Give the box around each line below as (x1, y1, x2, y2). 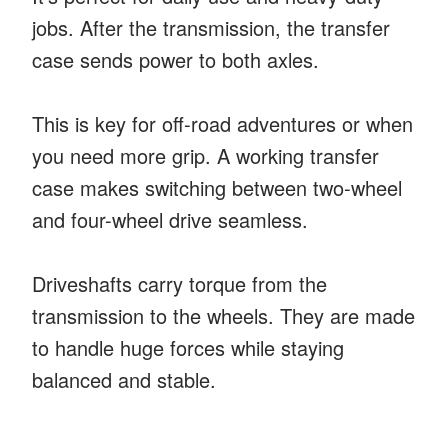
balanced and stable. (32, 364, 216, 394)
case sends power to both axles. (32, 44, 319, 74)
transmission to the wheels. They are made (32, 300, 415, 330)
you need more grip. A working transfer (32, 140, 379, 170)
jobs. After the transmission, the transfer (32, 12, 390, 42)
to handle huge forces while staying (32, 332, 344, 362)
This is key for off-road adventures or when (32, 108, 413, 138)
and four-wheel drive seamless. (32, 204, 308, 234)
